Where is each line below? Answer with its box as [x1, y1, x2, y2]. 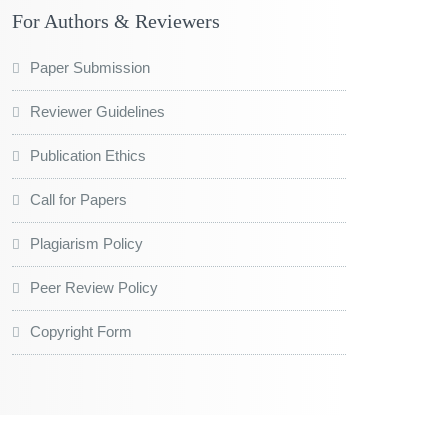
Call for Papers [30, 191, 127, 209]
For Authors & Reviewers [12, 10, 220, 33]
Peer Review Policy [30, 279, 158, 297]
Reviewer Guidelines [30, 103, 165, 121]
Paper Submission [30, 59, 150, 77]
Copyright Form [30, 323, 132, 341]
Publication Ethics [30, 147, 146, 165]
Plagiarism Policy [30, 235, 143, 253]
